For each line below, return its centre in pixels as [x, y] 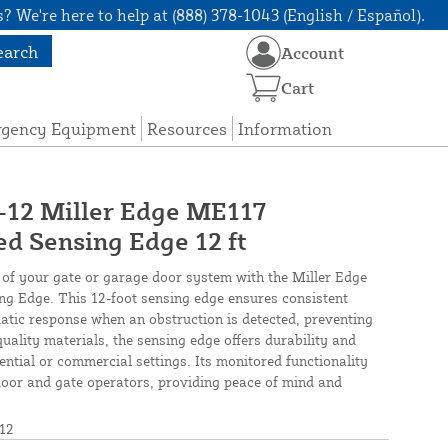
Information [285, 129]
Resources [187, 129]
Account [313, 52]
